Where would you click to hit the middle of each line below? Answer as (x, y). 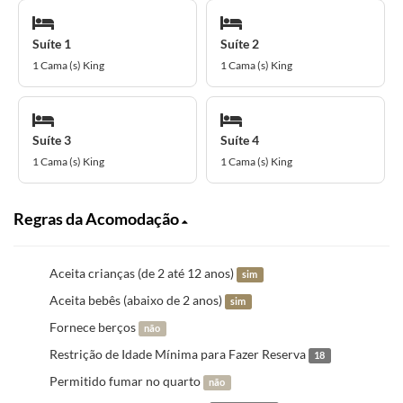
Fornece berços (94, 327)
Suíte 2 (240, 43)
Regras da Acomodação (98, 219)
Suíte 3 (52, 140)
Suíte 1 (52, 43)
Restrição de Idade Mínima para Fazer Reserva (179, 354)
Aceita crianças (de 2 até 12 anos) (143, 273)
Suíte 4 (240, 140)
